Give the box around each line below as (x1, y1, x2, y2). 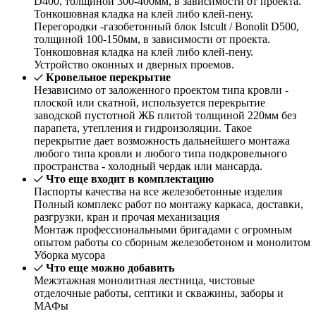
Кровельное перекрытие (46, 71, 171, 84)
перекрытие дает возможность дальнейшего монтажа (34, 135, 290, 147)
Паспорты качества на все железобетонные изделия (34, 186, 282, 198)
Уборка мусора (34, 249, 105, 262)
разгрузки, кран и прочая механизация (34, 211, 219, 224)
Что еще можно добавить (46, 262, 174, 274)
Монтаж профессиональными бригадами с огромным (34, 224, 292, 236)
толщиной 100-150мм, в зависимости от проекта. (34, 33, 270, 46)
